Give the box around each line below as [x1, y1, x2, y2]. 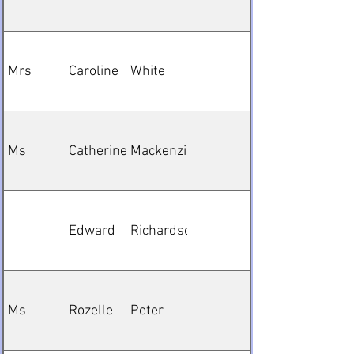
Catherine [69, 142, 127, 160]
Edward [69, 222, 115, 239]
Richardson [130, 222, 199, 239]
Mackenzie [130, 142, 194, 160]
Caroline [69, 62, 119, 80]
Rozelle [69, 302, 113, 319]
